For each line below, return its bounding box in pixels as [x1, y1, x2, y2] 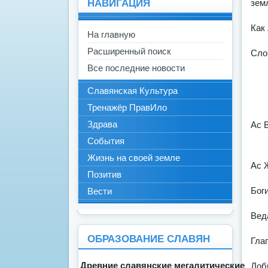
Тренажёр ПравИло [87, 102, 167, 113]
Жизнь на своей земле [87, 153, 180, 163]
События [87, 136, 124, 147]
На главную [87, 29, 135, 40]
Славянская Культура [87, 86, 178, 96]
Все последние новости [87, 63, 185, 74]
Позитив [87, 169, 121, 180]
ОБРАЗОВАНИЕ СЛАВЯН [87, 233, 210, 245]
